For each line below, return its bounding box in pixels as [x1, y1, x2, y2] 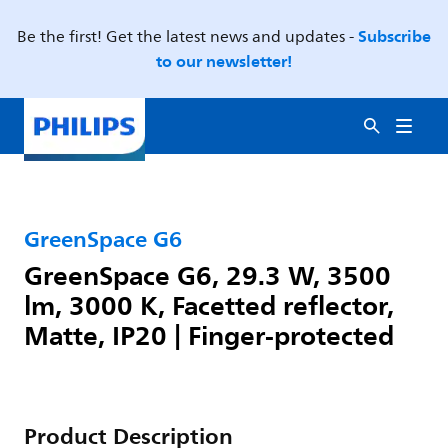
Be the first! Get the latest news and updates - [17, 24, 358, 50]
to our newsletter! [156, 47, 292, 75]
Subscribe [358, 22, 431, 50]
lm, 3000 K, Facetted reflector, [24, 283, 394, 327]
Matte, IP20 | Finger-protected [24, 313, 394, 357]
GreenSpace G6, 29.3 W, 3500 [24, 253, 391, 297]
